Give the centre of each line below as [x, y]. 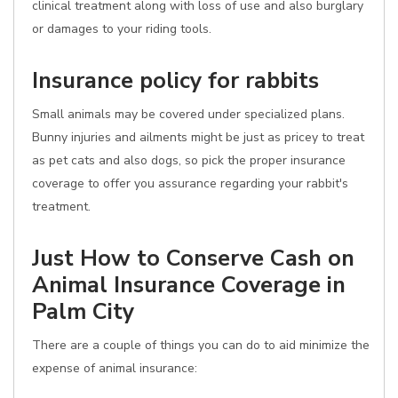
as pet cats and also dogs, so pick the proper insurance [189, 160]
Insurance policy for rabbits [175, 80]
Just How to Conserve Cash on [193, 258]
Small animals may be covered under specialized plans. [188, 114]
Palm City [83, 311]
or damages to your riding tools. [122, 29]
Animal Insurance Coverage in [189, 285]
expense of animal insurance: [115, 368]
